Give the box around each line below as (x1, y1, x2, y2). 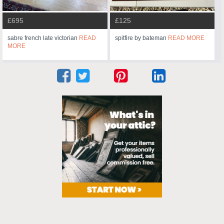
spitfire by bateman (114, 34, 168, 42)
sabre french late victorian (7, 34, 79, 42)
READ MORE (167, 34, 204, 42)
